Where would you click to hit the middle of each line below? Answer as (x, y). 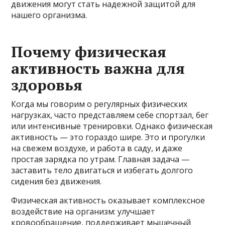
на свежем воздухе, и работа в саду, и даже (97, 148)
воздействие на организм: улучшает (83, 212)
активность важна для (98, 69)
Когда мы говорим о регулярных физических (99, 104)
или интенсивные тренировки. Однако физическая (112, 126)
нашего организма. (49, 15)
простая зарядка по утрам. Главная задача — (100, 159)
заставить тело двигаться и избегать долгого (102, 171)
